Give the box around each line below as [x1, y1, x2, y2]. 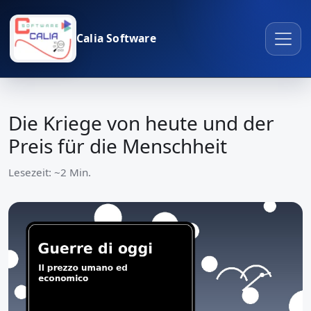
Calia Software [76, 31, 156, 47]
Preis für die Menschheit [8, 133, 227, 160]
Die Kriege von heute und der [8, 110, 274, 137]
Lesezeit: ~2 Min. [8, 165, 91, 180]
